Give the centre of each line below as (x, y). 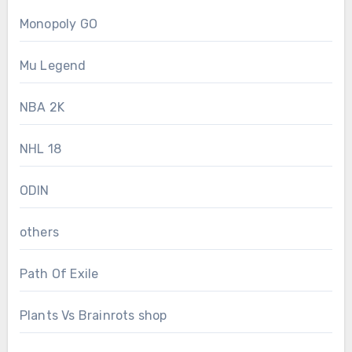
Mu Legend (53, 66)
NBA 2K (42, 108)
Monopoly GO (58, 24)
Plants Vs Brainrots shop (93, 316)
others (39, 233)
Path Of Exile (59, 274)
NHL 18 (40, 149)
